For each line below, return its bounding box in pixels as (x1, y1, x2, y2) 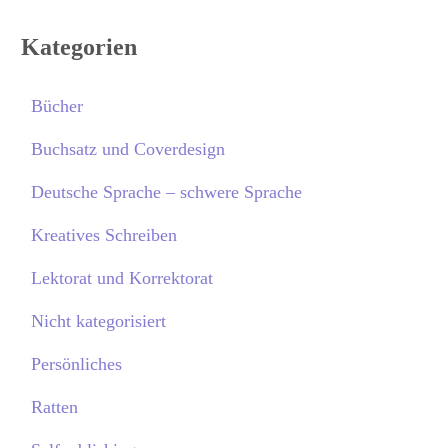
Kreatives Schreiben (30, 224, 177, 245)
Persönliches (30, 353, 122, 374)
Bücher (30, 95, 83, 116)
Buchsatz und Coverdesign (30, 138, 225, 159)
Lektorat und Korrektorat (30, 267, 213, 288)
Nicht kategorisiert (30, 310, 166, 331)
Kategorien (20, 33, 137, 60)
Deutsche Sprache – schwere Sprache (30, 181, 302, 202)
